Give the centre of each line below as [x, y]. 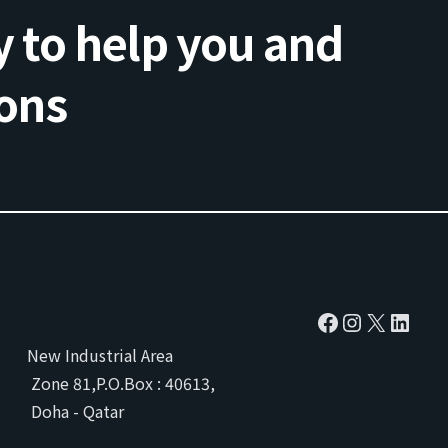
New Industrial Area [99, 355]
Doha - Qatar [75, 411]
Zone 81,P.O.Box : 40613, [120, 383]
